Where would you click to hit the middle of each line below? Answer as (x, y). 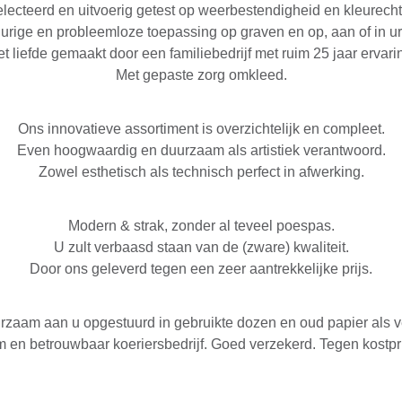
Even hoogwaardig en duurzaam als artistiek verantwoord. (201, 150)
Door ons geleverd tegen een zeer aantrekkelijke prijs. (201, 268)
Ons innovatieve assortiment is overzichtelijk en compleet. (201, 128)
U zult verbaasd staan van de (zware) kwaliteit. (201, 247)
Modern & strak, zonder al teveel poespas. (201, 225)
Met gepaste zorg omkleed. (201, 74)
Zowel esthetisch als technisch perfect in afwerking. (201, 171)
